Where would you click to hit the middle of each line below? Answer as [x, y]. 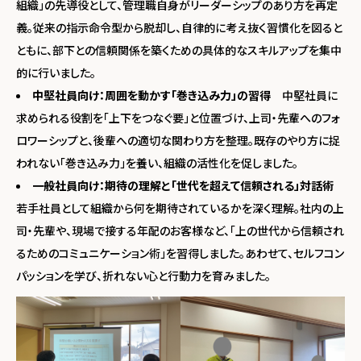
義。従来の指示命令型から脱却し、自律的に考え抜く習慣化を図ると [179, 28]
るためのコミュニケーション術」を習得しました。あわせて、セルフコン [180, 253]
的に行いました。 [56, 73]
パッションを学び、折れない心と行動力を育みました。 [143, 276]
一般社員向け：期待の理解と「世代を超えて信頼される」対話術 [183, 186]
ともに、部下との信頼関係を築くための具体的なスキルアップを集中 [179, 50]
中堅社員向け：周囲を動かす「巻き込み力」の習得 [151, 95]
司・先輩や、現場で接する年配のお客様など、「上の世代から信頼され [180, 231]
